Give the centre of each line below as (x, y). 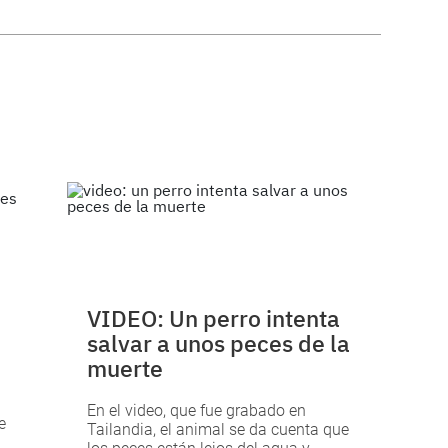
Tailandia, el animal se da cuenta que (218, 429)
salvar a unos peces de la (219, 342)
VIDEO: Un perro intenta (214, 317)
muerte (125, 367)
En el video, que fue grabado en (197, 410)
